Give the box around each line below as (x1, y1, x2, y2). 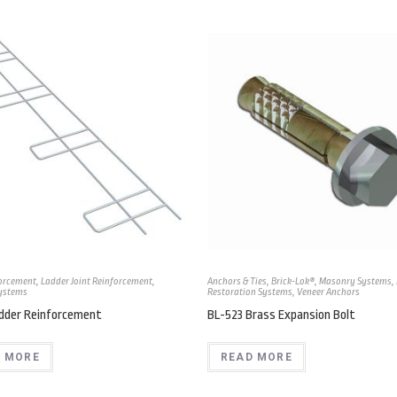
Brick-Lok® (271, 276, 315, 288)
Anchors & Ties (207, 276, 267, 288)
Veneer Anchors (297, 286, 360, 299)
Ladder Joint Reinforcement (41, 276, 152, 288)
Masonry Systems (319, 276, 392, 288)
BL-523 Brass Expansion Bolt (207, 307, 355, 323)
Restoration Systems (207, 286, 292, 299)
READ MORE (221, 351, 292, 364)
